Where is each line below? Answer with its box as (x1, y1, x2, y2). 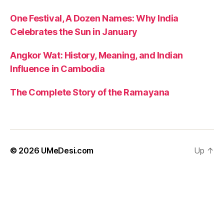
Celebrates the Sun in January (10, 26, 137, 37)
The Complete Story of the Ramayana (10, 86, 169, 97)
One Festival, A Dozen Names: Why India (10, 12, 178, 23)
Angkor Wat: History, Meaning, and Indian (10, 49, 183, 60)
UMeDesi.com (41, 145, 94, 155)
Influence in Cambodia (10, 63, 105, 74)
